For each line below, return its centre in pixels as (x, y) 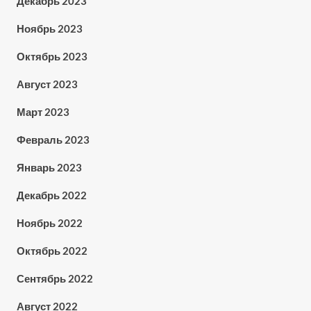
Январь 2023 (49, 167)
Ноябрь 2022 (49, 223)
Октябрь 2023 (52, 56)
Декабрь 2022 (51, 195)
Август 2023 (47, 84)
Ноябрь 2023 (49, 28)
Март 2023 (43, 112)
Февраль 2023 (53, 140)
